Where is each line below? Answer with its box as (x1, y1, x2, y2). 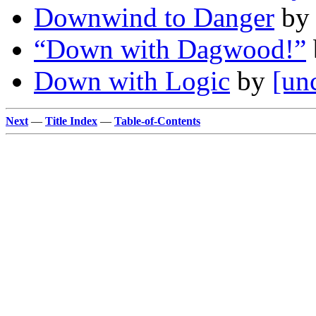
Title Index (45, 115, 97, 128)
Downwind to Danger (34, 2, 274, 33)
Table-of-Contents (114, 115, 200, 128)
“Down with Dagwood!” (34, 34, 306, 65)
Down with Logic (34, 66, 230, 97)
